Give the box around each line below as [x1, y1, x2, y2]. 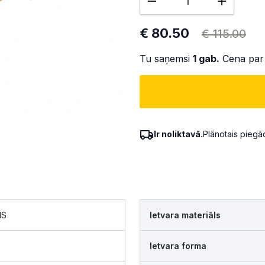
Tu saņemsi [140, 53, 193, 64]
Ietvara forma [150, 241, 206, 251]
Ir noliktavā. [154, 129, 203, 139]
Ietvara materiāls [150, 210, 221, 220]
